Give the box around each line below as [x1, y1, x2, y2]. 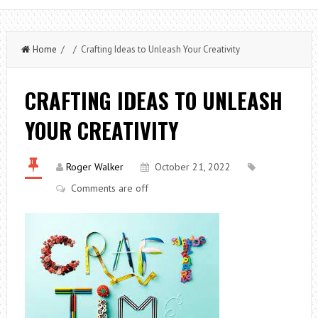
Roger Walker [65, 160, 124, 173]
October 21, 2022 [154, 160, 231, 173]
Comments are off [70, 182, 148, 194]
